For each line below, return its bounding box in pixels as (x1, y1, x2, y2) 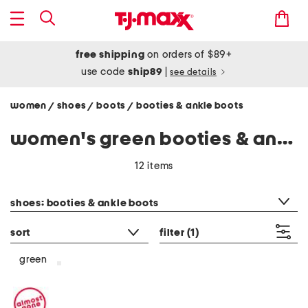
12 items (134, 161, 174, 171)
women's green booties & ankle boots (276, 130, 293, 149)
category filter (10, 181, 75, 190)
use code (80, 67, 129, 77)
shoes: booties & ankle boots (10, 198, 159, 208)
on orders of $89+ (144, 49, 232, 60)
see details (170, 68, 217, 77)
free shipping (76, 49, 145, 60)
